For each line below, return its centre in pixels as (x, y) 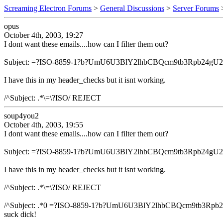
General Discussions (132, 8)
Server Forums (196, 8)
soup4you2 (21, 116)
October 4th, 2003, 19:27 (44, 35)
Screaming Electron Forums (48, 8)
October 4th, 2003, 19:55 (44, 125)
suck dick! (20, 214)
